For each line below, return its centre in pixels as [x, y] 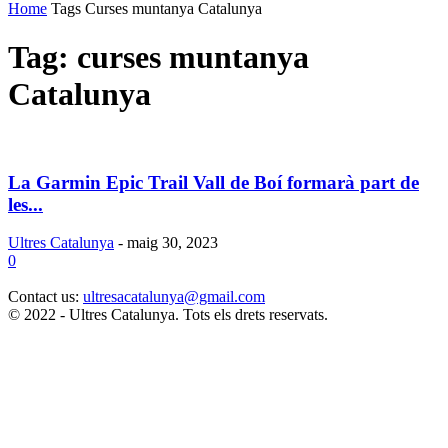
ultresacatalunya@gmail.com [174, 297]
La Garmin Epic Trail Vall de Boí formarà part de [213, 182]
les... [25, 204]
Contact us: [45, 297]
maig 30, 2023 [172, 243]
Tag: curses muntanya [158, 57]
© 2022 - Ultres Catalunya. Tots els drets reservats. [168, 315]
